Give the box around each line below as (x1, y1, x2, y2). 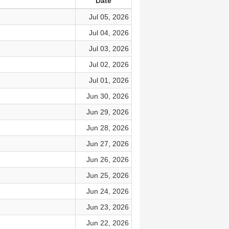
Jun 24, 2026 (86, 187, 129, 195)
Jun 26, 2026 (86, 155, 129, 164)
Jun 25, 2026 (86, 171, 129, 179)
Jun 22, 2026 (86, 219, 129, 227)
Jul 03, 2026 (88, 44, 129, 53)
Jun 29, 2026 (86, 108, 129, 116)
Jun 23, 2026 (86, 203, 129, 211)
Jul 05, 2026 (88, 13, 129, 21)
